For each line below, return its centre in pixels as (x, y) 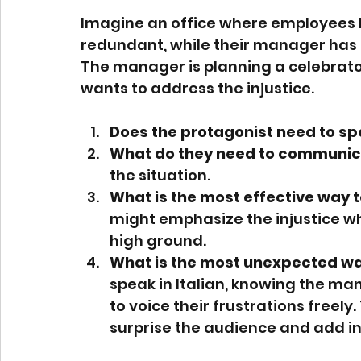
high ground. (158, 241)
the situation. (160, 176)
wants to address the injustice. (197, 89)
